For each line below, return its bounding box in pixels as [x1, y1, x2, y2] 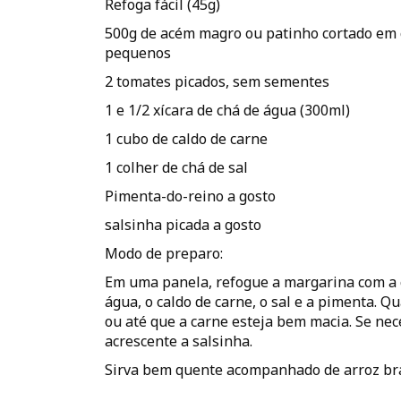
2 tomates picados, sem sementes [105, 72, 329, 91]
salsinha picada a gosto [105, 215, 261, 235]
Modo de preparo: [105, 243, 223, 263]
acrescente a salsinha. [105, 331, 252, 351]
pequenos [105, 43, 171, 63]
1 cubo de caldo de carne [105, 129, 268, 149]
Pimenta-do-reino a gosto [105, 186, 276, 206]
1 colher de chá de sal [105, 158, 248, 177]
